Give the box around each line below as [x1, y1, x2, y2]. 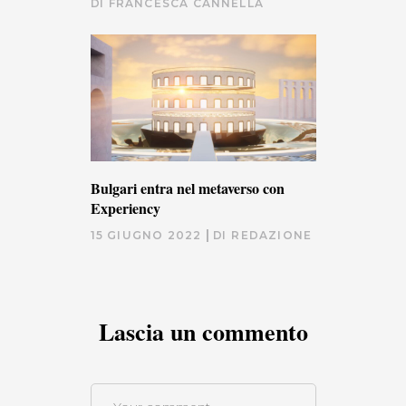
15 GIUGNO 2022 [90, 227, 202, 242]
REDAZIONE [231, 227, 313, 242]
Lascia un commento [98, 314, 308, 349]
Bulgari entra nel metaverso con [90, 177, 285, 198]
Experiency [90, 197, 160, 218]
